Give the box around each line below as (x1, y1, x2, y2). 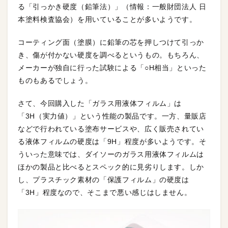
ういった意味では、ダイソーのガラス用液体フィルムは (18, 150, 204, 158)
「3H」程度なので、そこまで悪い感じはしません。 (18, 188, 192, 196)
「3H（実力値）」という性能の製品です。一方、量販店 (18, 112, 207, 120)
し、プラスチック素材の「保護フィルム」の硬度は (18, 176, 189, 184)
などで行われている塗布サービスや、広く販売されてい (18, 125, 204, 133)
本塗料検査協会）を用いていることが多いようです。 (18, 15, 197, 23)
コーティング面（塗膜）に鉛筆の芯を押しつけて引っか (18, 38, 204, 46)
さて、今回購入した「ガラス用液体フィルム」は (18, 99, 182, 107)
